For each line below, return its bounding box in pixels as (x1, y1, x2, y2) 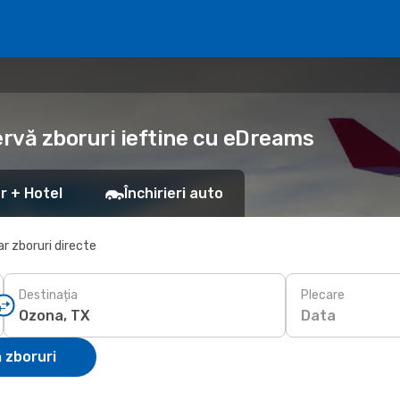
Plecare (301, 287, 345, 303)
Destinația (19, 287, 78, 303)
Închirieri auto (124, 185, 223, 202)
